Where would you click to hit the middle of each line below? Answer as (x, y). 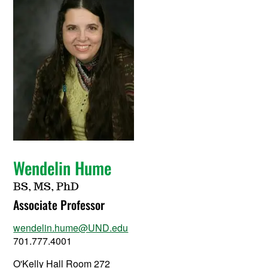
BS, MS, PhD (46, 188)
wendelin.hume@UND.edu (71, 228)
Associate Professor (59, 205)
